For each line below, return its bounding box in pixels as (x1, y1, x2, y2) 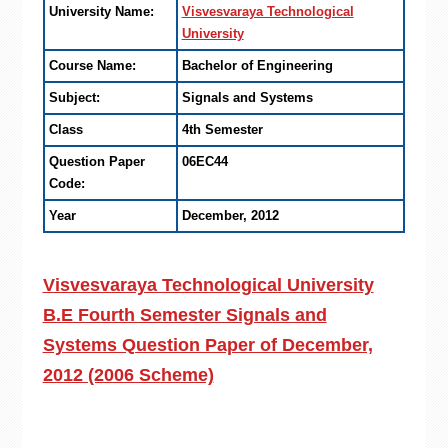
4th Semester (181, 122, 263, 137)
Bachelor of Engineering (181, 58, 333, 73)
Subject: (48, 90, 100, 105)
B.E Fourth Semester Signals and (42, 305, 327, 325)
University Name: (48, 4, 154, 19)
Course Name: (48, 58, 136, 73)
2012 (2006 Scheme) (42, 365, 214, 385)
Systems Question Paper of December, (42, 335, 373, 355)
